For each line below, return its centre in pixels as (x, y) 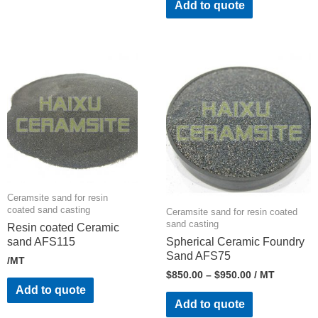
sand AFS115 (41, 241)
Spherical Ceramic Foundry (235, 241)
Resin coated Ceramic (63, 227)
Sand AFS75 (198, 256)
